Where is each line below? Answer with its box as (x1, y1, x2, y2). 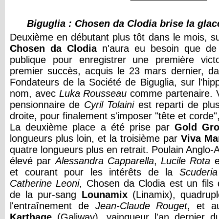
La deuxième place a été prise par (10, 122, 175, 132)
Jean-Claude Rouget (95, 200, 188, 211)
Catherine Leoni (10, 178, 80, 189)
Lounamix (81, 189, 132, 200)
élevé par (10, 155, 55, 166)
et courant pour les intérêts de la (10, 167, 179, 177)
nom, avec (10, 88, 59, 99)
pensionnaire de (10, 99, 84, 110)
